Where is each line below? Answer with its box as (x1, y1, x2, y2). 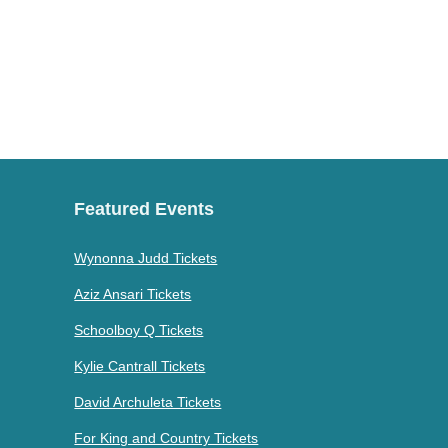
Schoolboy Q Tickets (74, 321, 204, 338)
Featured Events (74, 198, 215, 219)
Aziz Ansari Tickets (74, 285, 192, 302)
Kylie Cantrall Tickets (74, 357, 206, 374)
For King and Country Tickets (74, 429, 259, 446)
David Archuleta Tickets (74, 393, 222, 410)
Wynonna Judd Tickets (74, 249, 218, 266)
